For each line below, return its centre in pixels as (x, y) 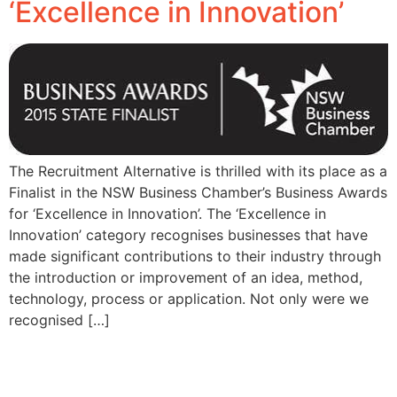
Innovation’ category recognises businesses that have (188, 234)
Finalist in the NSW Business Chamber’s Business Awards (198, 192)
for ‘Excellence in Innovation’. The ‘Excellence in (167, 213)
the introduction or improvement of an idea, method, (186, 277)
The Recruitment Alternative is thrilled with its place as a (198, 171)
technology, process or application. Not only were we (189, 298)
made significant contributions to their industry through (195, 256)
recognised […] (59, 319)
